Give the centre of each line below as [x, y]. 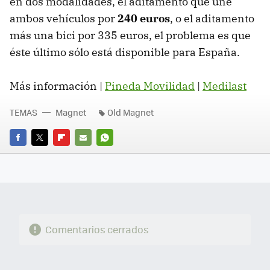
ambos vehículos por [64, 18]
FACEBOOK [30, 154]
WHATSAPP [118, 154]
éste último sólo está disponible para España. [125, 52]
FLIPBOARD [75, 154]
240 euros [144, 18]
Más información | [57, 86]
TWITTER [48, 154]
